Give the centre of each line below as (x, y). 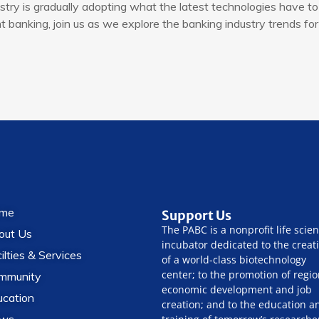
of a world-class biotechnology (234, 259)
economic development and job (236, 289)
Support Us (196, 215)
